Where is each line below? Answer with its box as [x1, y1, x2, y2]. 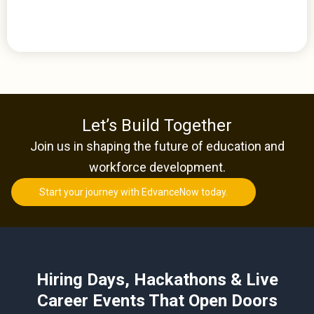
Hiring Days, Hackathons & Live [36, 270, 278, 289]
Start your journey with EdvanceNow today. [39, 186, 228, 198]
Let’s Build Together [82, 116, 232, 135]
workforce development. [88, 160, 226, 175]
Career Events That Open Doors [36, 291, 278, 310]
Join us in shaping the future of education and [29, 139, 285, 153]
